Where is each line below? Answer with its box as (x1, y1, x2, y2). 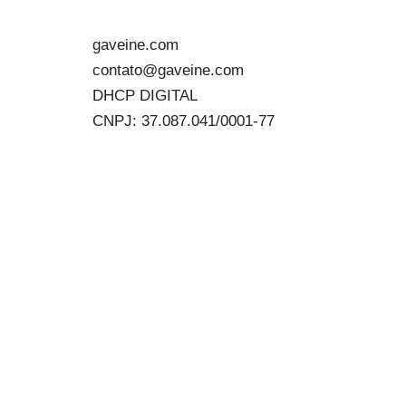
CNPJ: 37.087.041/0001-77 (92, 112, 275, 130)
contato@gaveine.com (92, 62, 244, 79)
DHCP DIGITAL (92, 87, 198, 104)
